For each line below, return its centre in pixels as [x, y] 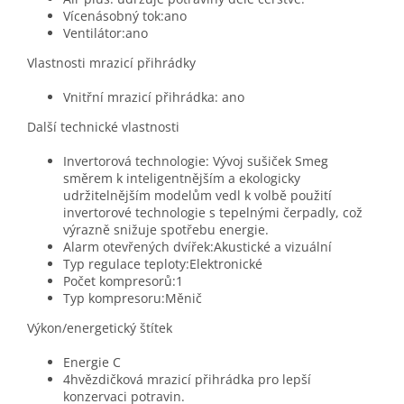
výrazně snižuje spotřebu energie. [166, 230]
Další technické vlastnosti [103, 127]
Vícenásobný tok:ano [125, 16]
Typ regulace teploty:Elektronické [163, 264]
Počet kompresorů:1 [123, 281]
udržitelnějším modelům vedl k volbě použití [197, 196]
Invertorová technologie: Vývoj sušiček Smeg [196, 161]
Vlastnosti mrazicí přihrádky [111, 63]
